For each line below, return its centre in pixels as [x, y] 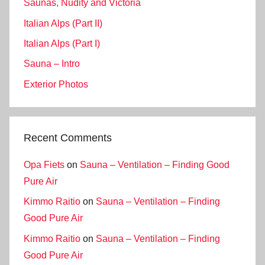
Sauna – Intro [52, 64]
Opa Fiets [44, 164]
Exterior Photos [56, 84]
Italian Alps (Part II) [63, 23]
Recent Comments [68, 138]
